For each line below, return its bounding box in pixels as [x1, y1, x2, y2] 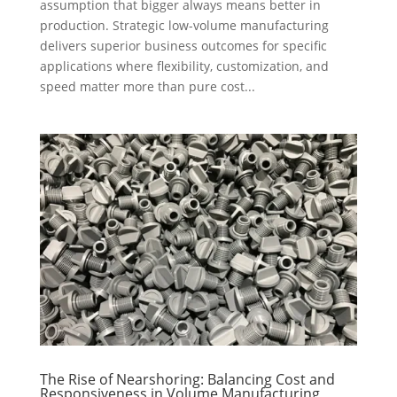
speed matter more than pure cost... [39, 77, 255, 95]
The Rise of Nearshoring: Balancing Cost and [39, 369, 335, 389]
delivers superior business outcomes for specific [39, 36, 327, 54]
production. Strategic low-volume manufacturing [39, 16, 329, 34]
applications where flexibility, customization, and [39, 57, 329, 74]
